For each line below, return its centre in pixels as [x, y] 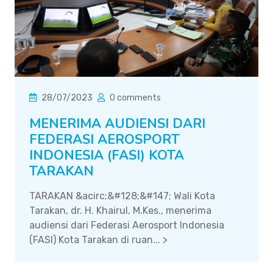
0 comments [135, 97]
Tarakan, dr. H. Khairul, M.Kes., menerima [120, 210]
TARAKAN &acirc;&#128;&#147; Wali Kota [122, 196]
